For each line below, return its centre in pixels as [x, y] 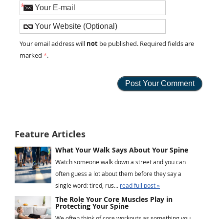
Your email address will [53, 44]
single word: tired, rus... [88, 185]
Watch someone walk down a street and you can [120, 162]
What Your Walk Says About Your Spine [122, 150]
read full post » [140, 185]
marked [32, 56]
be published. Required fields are [146, 44]
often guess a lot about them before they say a [118, 173]
